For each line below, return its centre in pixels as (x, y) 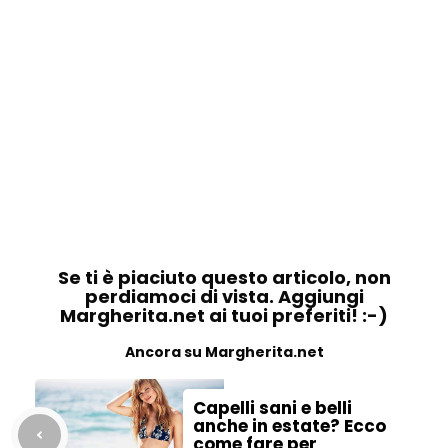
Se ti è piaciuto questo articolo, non (224, 277)
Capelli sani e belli (272, 408)
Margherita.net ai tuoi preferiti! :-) (224, 315)
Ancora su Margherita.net (224, 352)
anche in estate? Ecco (289, 426)
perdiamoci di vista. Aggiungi (224, 296)
